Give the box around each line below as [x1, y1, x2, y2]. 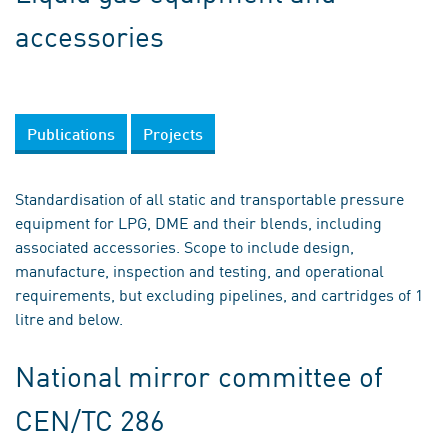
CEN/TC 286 [15, 400, 166, 439]
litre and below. [15, 307, 123, 329]
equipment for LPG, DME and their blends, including [15, 211, 382, 233]
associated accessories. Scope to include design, [15, 235, 354, 257]
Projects [143, 124, 203, 143]
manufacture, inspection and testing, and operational [15, 259, 384, 281]
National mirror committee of [15, 356, 383, 395]
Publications [27, 124, 115, 143]
